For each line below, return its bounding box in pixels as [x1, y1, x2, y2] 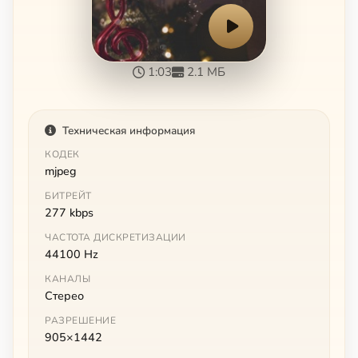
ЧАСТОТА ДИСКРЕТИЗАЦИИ [45, 230, 186, 244]
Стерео [45, 287, 84, 304]
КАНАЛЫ [45, 272, 90, 285]
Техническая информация [62, 122, 195, 138]
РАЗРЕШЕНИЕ [45, 313, 116, 327]
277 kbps [45, 204, 93, 221]
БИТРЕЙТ [45, 189, 92, 202]
